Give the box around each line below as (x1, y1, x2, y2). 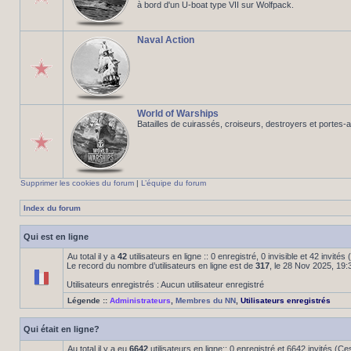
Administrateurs (110, 296, 171, 305)
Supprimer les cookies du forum (20, 179, 134, 187)
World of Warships (137, 108, 219, 119)
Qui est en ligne (24, 232, 89, 241)
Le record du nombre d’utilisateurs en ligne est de (67, 261, 255, 270)
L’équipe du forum (141, 179, 206, 187)
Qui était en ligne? (24, 324, 100, 334)
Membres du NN (175, 296, 236, 305)
